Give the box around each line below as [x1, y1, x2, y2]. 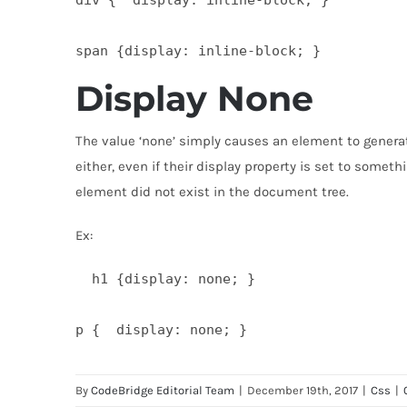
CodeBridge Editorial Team [90, 383, 234, 398]
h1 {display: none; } [74, 271, 255, 288]
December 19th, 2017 [246, 383, 358, 398]
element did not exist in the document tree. [74, 184, 349, 201]
